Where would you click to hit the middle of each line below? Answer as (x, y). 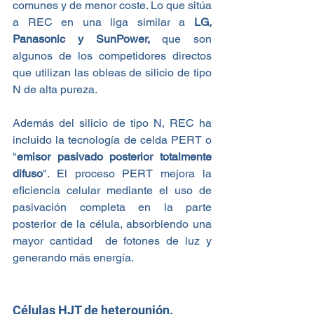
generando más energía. (73, 257)
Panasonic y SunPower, (81, 39)
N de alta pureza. (55, 89)
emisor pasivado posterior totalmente (114, 156)
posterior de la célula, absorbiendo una (112, 224)
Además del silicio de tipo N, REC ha (112, 123)
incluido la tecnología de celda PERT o (112, 139)
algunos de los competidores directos (112, 55)
